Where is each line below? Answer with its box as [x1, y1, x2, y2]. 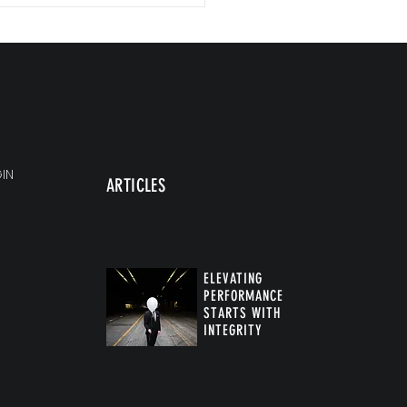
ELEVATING [203, 270, 263, 288]
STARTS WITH [203, 304, 281, 323]
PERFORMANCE [203, 287, 283, 305]
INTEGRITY [203, 322, 263, 340]
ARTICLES [106, 174, 166, 197]
